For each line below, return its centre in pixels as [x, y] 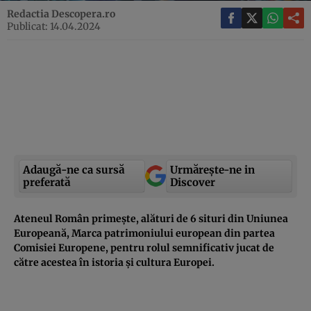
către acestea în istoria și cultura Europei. [114, 262]
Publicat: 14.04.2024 [54, 26]
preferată [47, 182]
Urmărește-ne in [212, 169]
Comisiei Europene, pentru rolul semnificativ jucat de [144, 247]
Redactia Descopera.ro [61, 14]
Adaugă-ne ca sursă [74, 169]
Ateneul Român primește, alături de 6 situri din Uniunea [151, 218]
